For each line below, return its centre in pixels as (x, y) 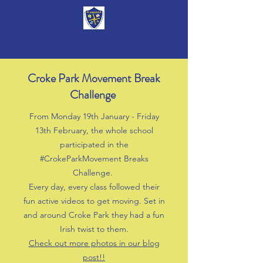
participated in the (94, 144)
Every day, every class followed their (94, 187)
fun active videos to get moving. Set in (94, 201)
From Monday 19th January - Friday (94, 116)
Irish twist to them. (94, 229)
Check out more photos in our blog (94, 243)
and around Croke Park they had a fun (94, 215)
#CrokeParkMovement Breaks (94, 159)
